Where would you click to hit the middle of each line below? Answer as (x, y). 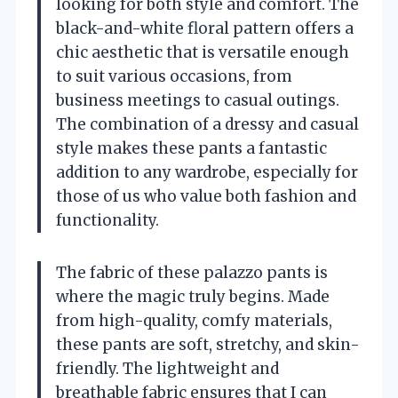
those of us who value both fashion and (206, 197)
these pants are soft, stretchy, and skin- (208, 345)
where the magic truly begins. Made (193, 297)
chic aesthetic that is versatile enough (203, 53)
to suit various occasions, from (174, 77)
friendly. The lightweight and (167, 369)
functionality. (107, 221)
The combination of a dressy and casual (207, 125)
